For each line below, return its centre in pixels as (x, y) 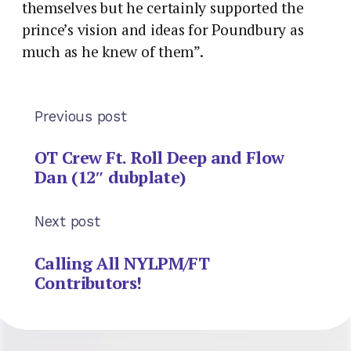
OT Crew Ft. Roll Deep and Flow (159, 157)
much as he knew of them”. (113, 51)
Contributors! (88, 282)
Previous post (81, 116)
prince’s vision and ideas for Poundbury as (163, 29)
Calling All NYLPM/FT (122, 262)
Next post (67, 222)
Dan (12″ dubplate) (110, 177)
